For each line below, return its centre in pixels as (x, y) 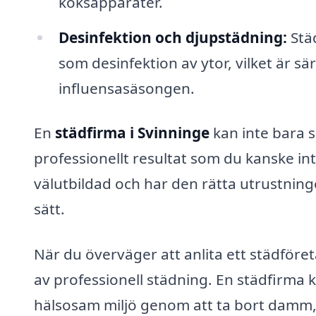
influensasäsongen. (126, 88)
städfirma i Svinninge (132, 133)
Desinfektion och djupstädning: (172, 37)
